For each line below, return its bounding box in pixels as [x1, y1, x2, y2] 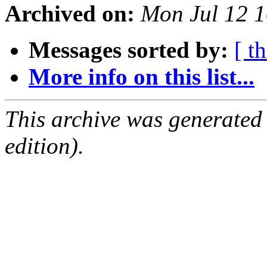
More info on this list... [29, 64, 254, 90]
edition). [5, 133, 84, 159]
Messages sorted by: [29, 37, 228, 63]
